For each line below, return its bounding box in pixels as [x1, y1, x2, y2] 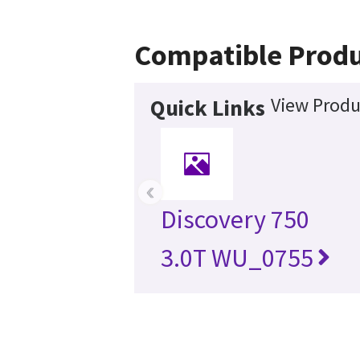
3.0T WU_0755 [160, 241, 313, 274]
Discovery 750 [160, 202, 309, 235]
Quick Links [149, 92, 265, 122]
